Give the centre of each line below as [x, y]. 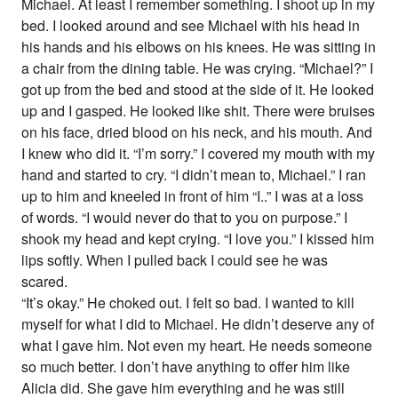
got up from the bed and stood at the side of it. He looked [198, 90]
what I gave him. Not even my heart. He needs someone [197, 346]
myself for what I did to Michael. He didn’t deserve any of [198, 324]
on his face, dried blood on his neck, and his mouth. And [197, 132]
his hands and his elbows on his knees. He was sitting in [199, 47]
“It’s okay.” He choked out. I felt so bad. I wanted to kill [188, 303]
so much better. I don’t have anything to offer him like [186, 367]
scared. [45, 282]
